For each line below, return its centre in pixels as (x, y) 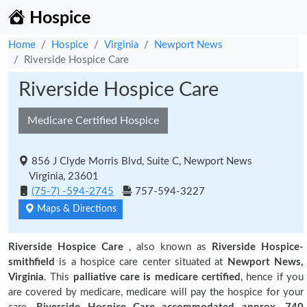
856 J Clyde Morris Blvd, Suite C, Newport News (142, 161)
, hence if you (272, 277)
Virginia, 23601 (59, 176)
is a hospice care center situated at (141, 262)
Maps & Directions (75, 209)
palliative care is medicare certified (157, 277)
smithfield (32, 262)
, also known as (170, 247)
